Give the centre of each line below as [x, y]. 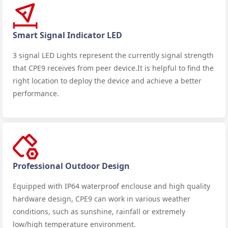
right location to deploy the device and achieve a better [107, 80]
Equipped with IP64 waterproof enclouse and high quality [111, 186]
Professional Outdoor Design [71, 166]
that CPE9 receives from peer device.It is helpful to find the [113, 68]
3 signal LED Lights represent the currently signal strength [113, 55]
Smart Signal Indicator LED [67, 35]
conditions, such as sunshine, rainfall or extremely [99, 211]
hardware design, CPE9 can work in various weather [102, 198]
